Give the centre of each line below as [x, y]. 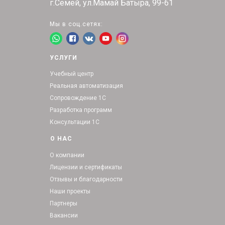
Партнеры [64, 204]
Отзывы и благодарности [86, 180]
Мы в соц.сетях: [76, 24]
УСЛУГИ [64, 58]
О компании [67, 155]
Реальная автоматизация [86, 86]
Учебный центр [72, 74]
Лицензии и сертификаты [86, 167]
